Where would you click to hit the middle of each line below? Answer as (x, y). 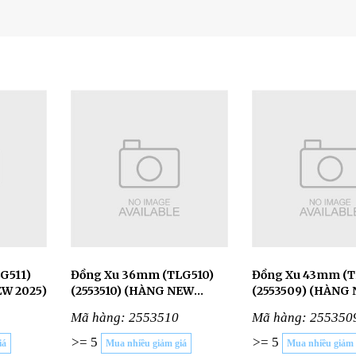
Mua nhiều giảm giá (146, 343)
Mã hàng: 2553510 (125, 317)
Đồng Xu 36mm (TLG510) (116, 275)
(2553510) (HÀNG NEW (132, 291)
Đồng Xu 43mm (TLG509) (297, 275)
